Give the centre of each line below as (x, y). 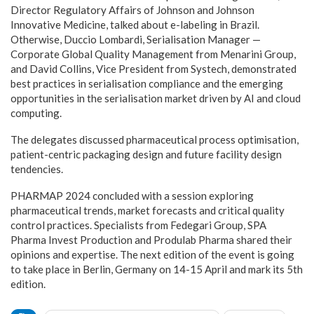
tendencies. (37, 169)
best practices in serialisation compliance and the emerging (147, 83)
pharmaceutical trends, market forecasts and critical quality (148, 210)
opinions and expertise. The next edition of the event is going (152, 254)
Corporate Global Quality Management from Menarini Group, (153, 54)
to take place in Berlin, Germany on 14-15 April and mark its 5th (157, 269)
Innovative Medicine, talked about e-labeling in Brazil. (135, 24)
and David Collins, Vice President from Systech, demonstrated (153, 68)
